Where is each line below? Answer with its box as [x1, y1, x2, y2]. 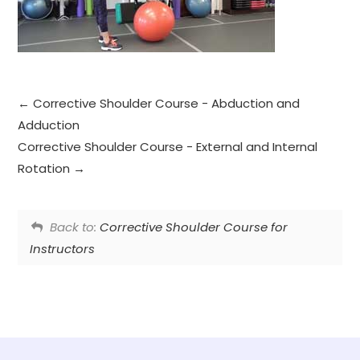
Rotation [18, 160, 74, 178]
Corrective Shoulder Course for [99, 218, 288, 235]
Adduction [18, 117, 80, 134]
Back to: [49, 218, 100, 235]
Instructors [30, 239, 96, 257]
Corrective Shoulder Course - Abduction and [30, 95, 301, 112]
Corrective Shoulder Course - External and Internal [18, 138, 318, 156]
